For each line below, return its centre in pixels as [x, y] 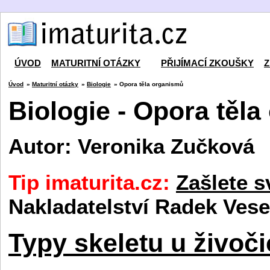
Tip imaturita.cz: [89, 182]
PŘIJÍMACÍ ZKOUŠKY [207, 63]
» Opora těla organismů [149, 84]
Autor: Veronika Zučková [131, 146]
